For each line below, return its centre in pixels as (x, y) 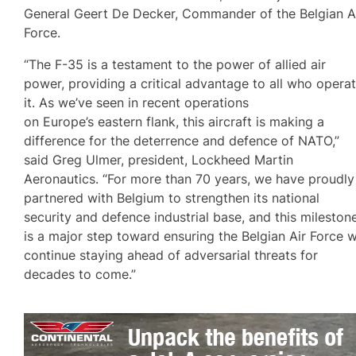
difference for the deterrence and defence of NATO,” (182, 141)
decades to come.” (84, 275)
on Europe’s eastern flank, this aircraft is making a (174, 122)
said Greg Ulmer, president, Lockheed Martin (159, 160)
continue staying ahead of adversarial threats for (171, 255)
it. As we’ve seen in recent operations (137, 103)
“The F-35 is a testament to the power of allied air (175, 65)
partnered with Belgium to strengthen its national (172, 198)
